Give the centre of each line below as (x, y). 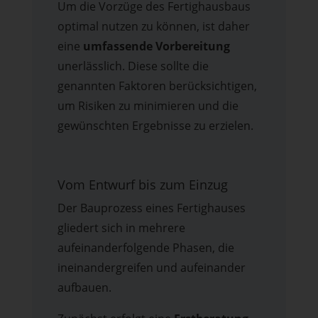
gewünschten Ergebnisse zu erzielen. (155, 126)
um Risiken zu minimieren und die (148, 106)
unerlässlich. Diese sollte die (133, 66)
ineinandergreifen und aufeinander (151, 268)
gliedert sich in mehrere (121, 228)
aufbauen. (84, 288)
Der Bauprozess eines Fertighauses (151, 208)
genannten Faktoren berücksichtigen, (157, 86)
